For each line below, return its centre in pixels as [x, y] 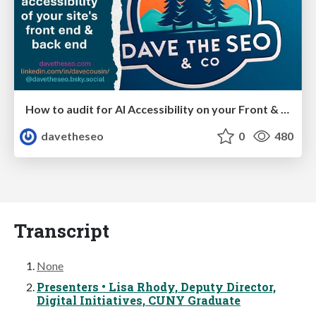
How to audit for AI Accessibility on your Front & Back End [285, 109]
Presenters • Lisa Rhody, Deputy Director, [156, 286]
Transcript [62, 230]
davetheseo [72, 135]
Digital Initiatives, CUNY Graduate [139, 300]
